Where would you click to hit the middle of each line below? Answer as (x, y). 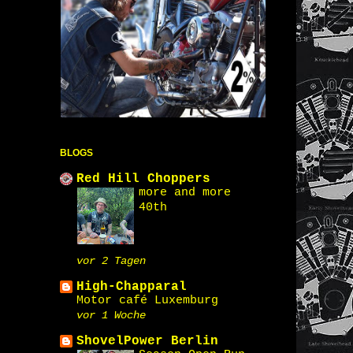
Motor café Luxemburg (147, 300)
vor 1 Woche (111, 315)
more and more (185, 192)
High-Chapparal (132, 287)
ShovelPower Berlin (147, 341)
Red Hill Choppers (143, 179)
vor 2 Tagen (111, 261)
